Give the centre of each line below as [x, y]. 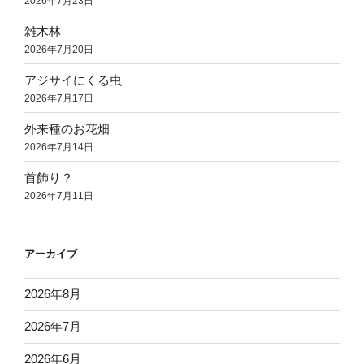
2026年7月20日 [59, 49]
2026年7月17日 [59, 98]
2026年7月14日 [59, 147]
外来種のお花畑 [67, 128]
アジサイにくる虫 [73, 80]
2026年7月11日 [59, 195]
